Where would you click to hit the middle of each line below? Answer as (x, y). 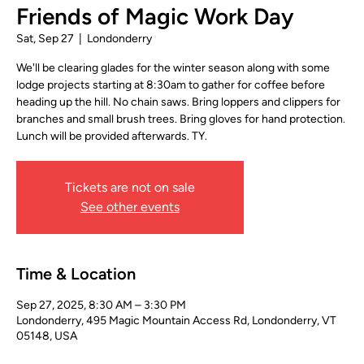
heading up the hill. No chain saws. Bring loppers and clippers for (178, 102)
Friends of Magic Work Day (155, 16)
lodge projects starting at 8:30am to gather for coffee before (171, 85)
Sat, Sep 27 (45, 39)
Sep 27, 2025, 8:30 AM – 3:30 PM (101, 305)
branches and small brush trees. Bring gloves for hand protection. (181, 119)
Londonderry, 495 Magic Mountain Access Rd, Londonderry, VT (176, 321)
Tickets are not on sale (130, 187)
